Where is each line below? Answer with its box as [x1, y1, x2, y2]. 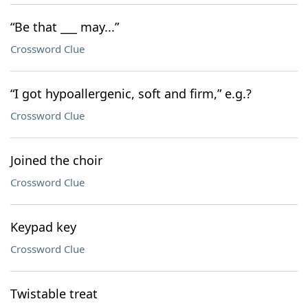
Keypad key [10, 219, 76, 235]
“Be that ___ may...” [10, 19, 119, 35]
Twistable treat [10, 285, 98, 302]
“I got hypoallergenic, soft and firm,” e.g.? [10, 85, 252, 102]
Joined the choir [10, 152, 102, 168]
